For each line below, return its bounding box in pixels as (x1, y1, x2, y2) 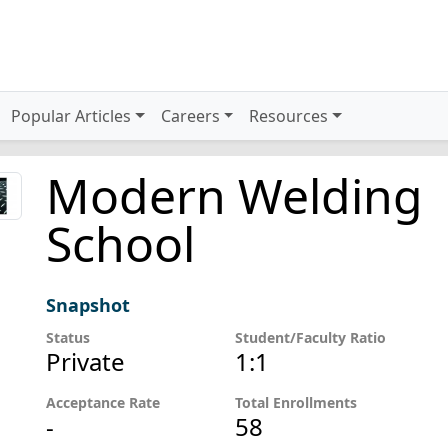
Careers (160, 105, 220, 127)
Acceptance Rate (45, 393, 160, 412)
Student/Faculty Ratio (235, 328, 387, 347)
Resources (249, 105, 329, 127)
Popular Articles (11, 105, 132, 127)
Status (45, 328, 90, 347)
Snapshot (45, 293, 130, 317)
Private (45, 345, 125, 378)
